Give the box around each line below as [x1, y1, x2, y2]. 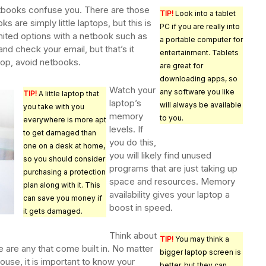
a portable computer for [160, 35, 243, 45]
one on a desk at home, [23, 141, 105, 151]
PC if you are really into [160, 22, 240, 31]
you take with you [23, 102, 84, 112]
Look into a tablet [173, 9, 236, 18]
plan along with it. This [23, 180, 100, 190]
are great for [160, 61, 203, 71]
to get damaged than [23, 128, 96, 138]
